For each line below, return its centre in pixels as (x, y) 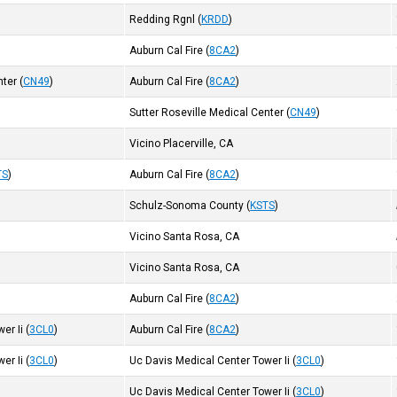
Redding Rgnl (163, 19)
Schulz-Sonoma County (187, 206)
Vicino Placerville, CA (182, 144)
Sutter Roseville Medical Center (207, 113)
